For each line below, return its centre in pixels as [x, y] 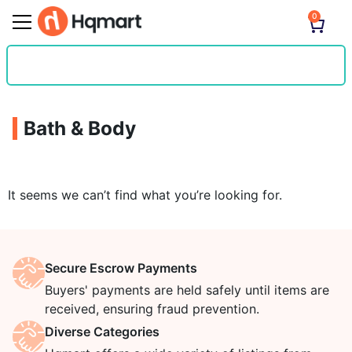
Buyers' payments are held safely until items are [187, 290]
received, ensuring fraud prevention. [152, 309]
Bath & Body [80, 128]
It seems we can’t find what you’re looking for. [145, 195]
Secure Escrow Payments [121, 268]
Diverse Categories [102, 332]
